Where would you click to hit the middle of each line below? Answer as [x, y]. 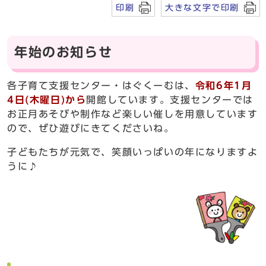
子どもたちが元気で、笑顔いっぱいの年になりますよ [133, 152]
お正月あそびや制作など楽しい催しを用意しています [133, 114]
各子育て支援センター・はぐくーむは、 [101, 85]
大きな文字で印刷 [202, 7]
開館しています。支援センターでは [170, 99]
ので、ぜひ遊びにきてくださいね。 [91, 128]
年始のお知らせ [64, 52]
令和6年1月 [224, 85]
